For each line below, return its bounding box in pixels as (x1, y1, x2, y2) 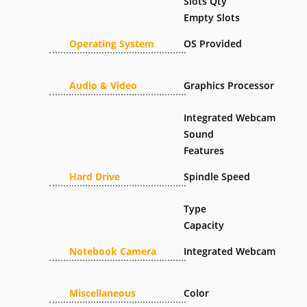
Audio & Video (69, 79, 137, 92)
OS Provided (184, 37, 243, 50)
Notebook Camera (69, 245, 156, 258)
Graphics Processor (184, 79, 275, 92)
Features (184, 144, 225, 157)
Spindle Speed (184, 170, 251, 183)
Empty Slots (184, 11, 241, 24)
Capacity (184, 219, 225, 232)
